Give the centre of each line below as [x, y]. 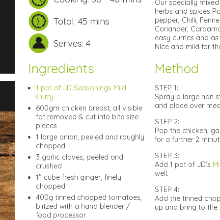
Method [177, 68]
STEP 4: [167, 190]
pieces [46, 126]
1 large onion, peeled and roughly [90, 137]
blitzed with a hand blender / [83, 206]
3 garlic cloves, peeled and [80, 157]
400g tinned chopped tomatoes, [89, 197]
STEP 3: [167, 156]
